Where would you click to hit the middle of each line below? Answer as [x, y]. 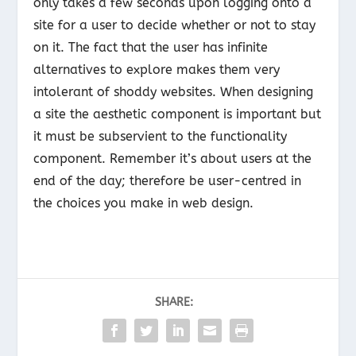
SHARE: [174, 303]
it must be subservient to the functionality [161, 137]
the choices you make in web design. [144, 203]
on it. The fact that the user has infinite [151, 48]
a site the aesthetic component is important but [178, 114]
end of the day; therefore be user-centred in [168, 181]
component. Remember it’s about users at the [173, 159]
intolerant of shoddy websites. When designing [174, 92]
